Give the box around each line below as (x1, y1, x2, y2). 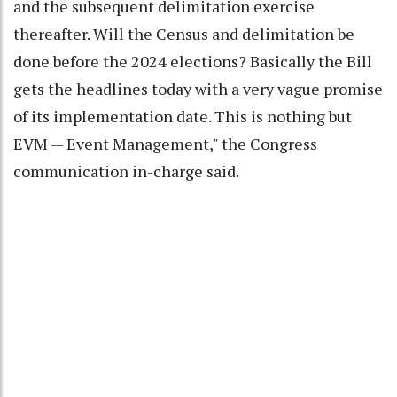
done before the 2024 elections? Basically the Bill (13, 51, 372, 73)
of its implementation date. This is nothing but (13, 105, 352, 128)
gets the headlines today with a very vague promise (13, 78, 383, 100)
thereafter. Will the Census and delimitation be (13, 23, 354, 45)
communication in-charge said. (13, 160, 238, 183)
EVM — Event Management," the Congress (13, 133, 317, 155)
